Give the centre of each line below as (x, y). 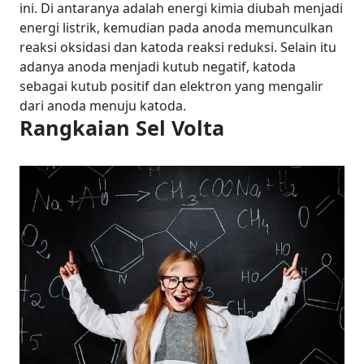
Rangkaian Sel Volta (122, 128)
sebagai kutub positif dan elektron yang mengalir (171, 86)
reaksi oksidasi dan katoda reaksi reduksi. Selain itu (178, 47)
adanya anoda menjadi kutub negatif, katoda (158, 67)
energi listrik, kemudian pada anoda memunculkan (176, 28)
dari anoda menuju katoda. (103, 106)
